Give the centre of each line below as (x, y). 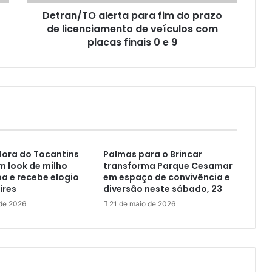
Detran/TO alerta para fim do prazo (132, 16)
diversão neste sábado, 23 (162, 189)
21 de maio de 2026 (142, 204)
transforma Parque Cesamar (168, 166)
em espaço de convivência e (166, 178)
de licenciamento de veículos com (132, 29)
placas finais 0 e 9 (132, 42)
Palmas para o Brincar (152, 155)
